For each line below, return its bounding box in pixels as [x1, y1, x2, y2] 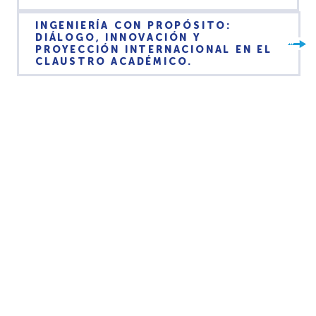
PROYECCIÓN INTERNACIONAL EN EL [35, 44, 272, 56]
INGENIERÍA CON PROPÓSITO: [35, 20, 231, 32]
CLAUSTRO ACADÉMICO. [35, 56, 193, 68]
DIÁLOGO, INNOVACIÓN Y [35, 32, 201, 44]
